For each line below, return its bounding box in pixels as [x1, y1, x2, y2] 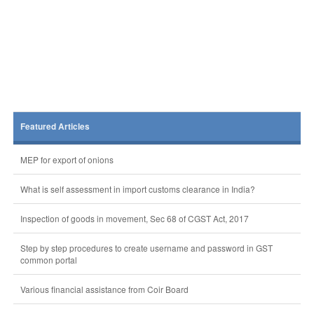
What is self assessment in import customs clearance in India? [20, 183, 255, 195]
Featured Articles [20, 121, 90, 132]
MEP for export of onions [20, 153, 114, 165]
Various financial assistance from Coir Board [20, 283, 189, 295]
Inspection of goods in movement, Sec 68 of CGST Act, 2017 [20, 212, 249, 224]
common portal [20, 254, 77, 266]
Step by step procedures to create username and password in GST [20, 242, 273, 254]
